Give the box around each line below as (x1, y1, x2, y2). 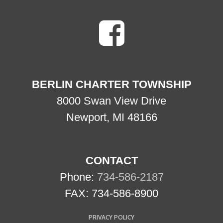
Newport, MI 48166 (66, 111, 157, 123)
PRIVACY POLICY (89, 213, 134, 221)
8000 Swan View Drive (57, 94, 166, 107)
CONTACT (85, 154, 138, 167)
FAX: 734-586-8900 (65, 187, 158, 200)
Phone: (59, 170, 97, 183)
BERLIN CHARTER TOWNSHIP (31, 78, 192, 91)
